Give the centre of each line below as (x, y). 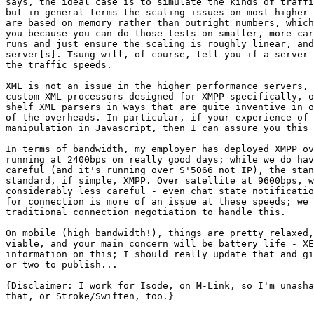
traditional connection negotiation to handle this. (146, 212)
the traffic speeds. (59, 65)
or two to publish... (62, 265)
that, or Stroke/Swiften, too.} (90, 296)
